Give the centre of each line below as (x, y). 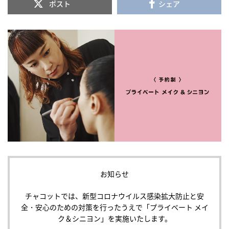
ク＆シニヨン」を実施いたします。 (114, 219)
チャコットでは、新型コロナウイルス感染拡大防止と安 (114, 196)
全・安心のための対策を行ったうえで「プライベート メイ (114, 207)
